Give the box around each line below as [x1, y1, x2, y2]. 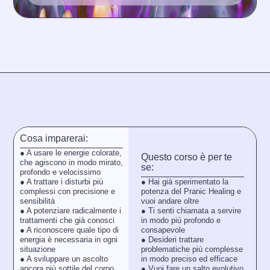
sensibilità [19, 196, 55, 206]
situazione [19, 245, 55, 254]
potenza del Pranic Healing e [140, 186, 241, 196]
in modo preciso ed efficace [140, 254, 237, 263]
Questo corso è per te [140, 151, 232, 162]
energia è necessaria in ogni [19, 235, 118, 245]
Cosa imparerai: [19, 133, 88, 143]
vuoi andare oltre [140, 196, 199, 206]
